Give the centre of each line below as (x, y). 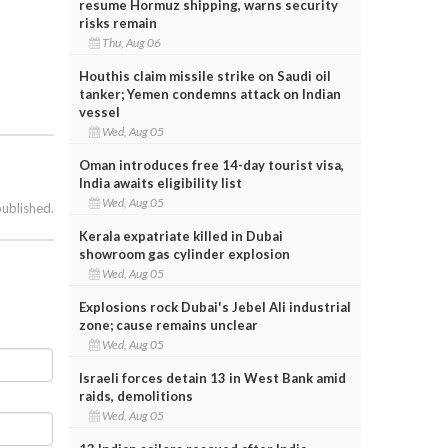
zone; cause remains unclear (168, 324)
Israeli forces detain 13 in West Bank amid (212, 377)
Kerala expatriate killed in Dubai (180, 235)
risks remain (117, 22)
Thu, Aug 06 (132, 42)
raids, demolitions (135, 395)
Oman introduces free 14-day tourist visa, (211, 164)
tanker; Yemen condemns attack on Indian (209, 93)
